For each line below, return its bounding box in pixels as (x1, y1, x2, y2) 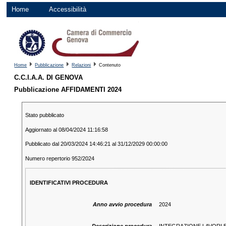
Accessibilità (49, 6, 87, 14)
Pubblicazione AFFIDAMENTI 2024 (14, 86, 122, 94)
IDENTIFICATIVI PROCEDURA (29, 180, 108, 186)
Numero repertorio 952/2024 (25, 155, 94, 161)
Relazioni (72, 63, 91, 68)
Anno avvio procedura (92, 201, 152, 208)
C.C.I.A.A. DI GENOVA (14, 74, 83, 82)
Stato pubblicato (25, 112, 64, 119)
